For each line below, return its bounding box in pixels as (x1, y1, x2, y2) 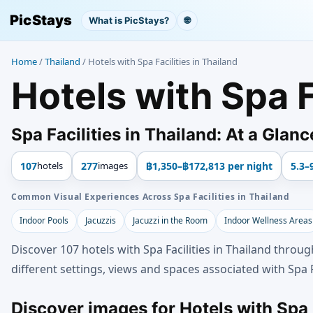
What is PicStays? (88, 15, 169, 26)
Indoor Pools (20, 214, 68, 226)
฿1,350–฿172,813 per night (146, 159, 272, 173)
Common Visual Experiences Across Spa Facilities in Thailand (11, 191, 290, 203)
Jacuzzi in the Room (133, 214, 208, 226)
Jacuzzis (85, 214, 116, 226)
